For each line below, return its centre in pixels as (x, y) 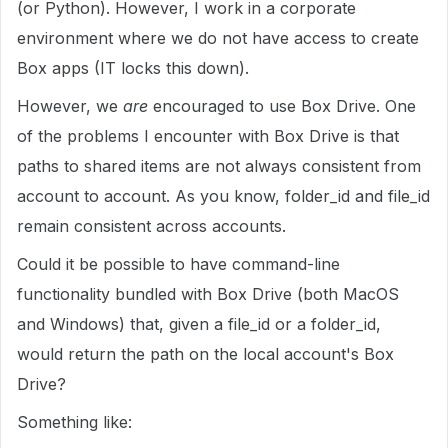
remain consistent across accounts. (151, 226)
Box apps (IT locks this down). (133, 68)
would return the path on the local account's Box (205, 354)
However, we (70, 106)
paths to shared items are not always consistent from (219, 166)
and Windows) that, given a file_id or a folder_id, (199, 324)
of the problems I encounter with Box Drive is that (208, 136)
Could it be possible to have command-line (178, 264)
